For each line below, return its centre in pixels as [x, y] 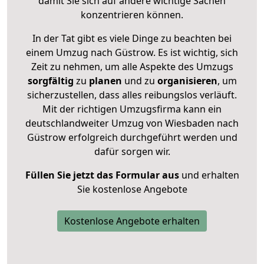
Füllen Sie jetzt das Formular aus [102, 175]
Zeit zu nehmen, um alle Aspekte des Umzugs [132, 66]
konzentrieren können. [132, 14]
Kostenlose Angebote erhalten [132, 221]
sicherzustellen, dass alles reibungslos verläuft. [132, 95]
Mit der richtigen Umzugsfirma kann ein [132, 109]
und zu [138, 80]
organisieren [186, 80]
